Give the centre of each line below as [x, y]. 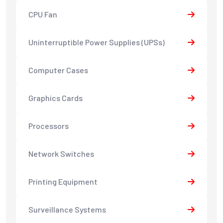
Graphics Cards [56, 98]
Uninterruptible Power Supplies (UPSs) [97, 42]
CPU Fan [43, 14]
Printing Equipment [63, 182]
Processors [49, 126]
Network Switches [61, 154]
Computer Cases [58, 70]
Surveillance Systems [67, 210]
